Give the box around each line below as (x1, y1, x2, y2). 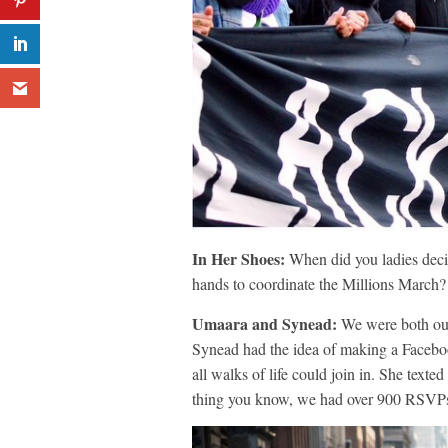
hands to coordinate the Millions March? (192, 272, 446, 294)
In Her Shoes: (192, 246, 285, 270)
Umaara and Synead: (192, 311, 337, 335)
